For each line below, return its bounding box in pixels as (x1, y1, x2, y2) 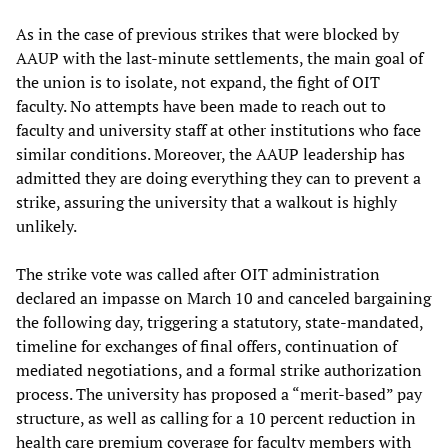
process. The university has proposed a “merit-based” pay (16, 383, 422, 405)
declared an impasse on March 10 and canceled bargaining (16, 287, 431, 309)
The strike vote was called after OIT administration (16, 263, 380, 285)
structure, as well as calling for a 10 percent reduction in (16, 407, 416, 429)
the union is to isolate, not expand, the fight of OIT (16, 71, 380, 93)
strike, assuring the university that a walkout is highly (16, 191, 397, 213)
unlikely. (16, 215, 77, 237)
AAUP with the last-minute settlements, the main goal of (16, 47, 423, 69)
